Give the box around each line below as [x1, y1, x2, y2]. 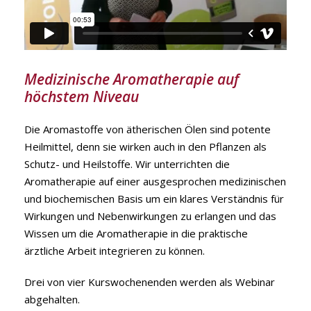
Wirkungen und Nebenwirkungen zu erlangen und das [24, 208, 276, 223]
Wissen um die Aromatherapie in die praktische [24, 226, 248, 240]
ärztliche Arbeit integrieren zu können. [24, 243, 205, 258]
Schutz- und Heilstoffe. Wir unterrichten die [24, 156, 230, 171]
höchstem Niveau [24, 86, 139, 106]
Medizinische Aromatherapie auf [24, 69, 239, 89]
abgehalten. [24, 292, 80, 306]
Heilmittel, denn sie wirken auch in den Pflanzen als [24, 139, 267, 153]
